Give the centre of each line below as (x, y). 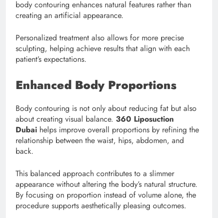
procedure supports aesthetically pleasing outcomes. (101, 206)
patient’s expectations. (51, 59)
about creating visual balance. (66, 119)
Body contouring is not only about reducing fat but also (106, 109)
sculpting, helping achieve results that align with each (103, 49)
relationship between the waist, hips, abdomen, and (100, 141)
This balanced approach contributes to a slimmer (95, 174)
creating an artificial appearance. (70, 16)
